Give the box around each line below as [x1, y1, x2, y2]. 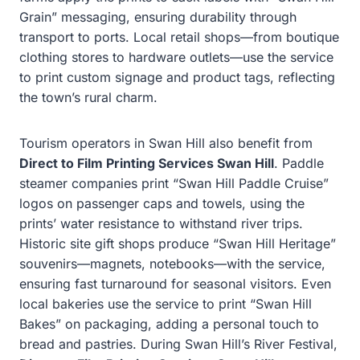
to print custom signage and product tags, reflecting [19, 68, 335, 85]
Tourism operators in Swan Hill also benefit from [19, 134, 313, 151]
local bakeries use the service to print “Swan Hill [19, 295, 312, 312]
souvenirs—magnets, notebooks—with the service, [19, 255, 325, 272]
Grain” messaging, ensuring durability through [19, 8, 297, 25]
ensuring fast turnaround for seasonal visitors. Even [19, 275, 331, 292]
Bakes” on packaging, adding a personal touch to [19, 315, 319, 332]
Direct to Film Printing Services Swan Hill [19, 154, 274, 171]
